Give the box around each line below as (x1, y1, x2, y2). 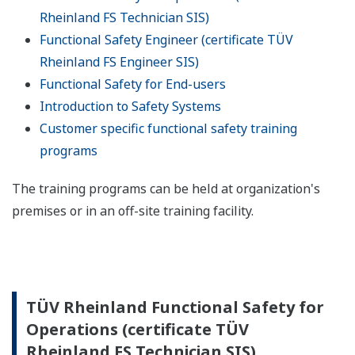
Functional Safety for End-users (40, 75, 226, 94)
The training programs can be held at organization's (12, 180, 320, 198)
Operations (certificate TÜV (26, 319, 249, 341)
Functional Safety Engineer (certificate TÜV (40, 31, 293, 49)
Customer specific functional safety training (40, 120, 297, 138)
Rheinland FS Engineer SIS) (40, 53, 199, 71)
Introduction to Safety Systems (40, 97, 221, 116)
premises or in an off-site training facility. (12, 202, 254, 220)
